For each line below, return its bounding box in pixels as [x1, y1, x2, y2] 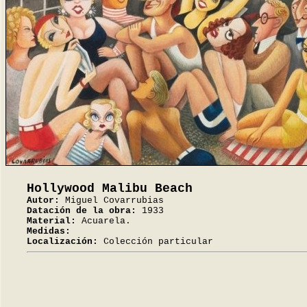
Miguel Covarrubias [60, 195, 164, 206]
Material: [27, 216, 76, 226]
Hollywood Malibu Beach [27, 182, 193, 195]
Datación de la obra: [27, 206, 136, 216]
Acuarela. [76, 216, 131, 226]
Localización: [27, 236, 98, 247]
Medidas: [27, 226, 71, 236]
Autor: [27, 195, 60, 206]
